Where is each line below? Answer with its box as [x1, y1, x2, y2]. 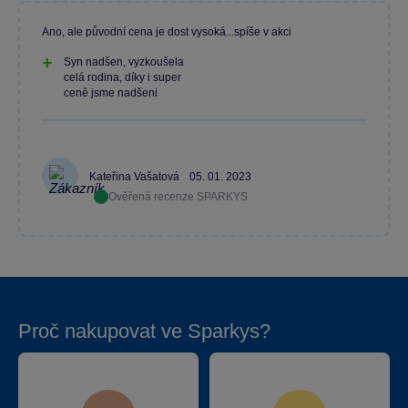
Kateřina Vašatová [89, 170, 182, 184]
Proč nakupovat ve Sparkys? [18, 320, 270, 342]
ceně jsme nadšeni [64, 87, 158, 99]
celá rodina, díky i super [64, 71, 181, 84]
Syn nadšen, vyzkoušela [64, 56, 184, 68]
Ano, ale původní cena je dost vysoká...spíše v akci [42, 25, 291, 38]
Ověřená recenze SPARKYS [107, 190, 248, 204]
